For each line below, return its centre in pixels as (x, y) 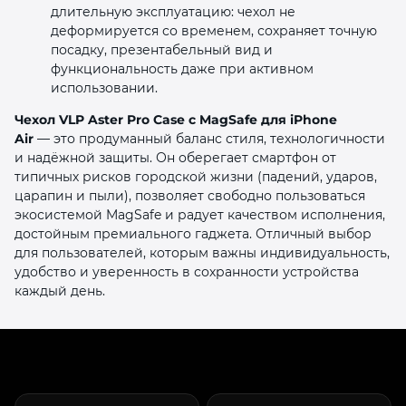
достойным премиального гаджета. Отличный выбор (193, 233)
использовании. (104, 87)
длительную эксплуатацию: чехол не (173, 11)
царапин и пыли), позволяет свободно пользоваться (190, 195)
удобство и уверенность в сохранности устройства (187, 271)
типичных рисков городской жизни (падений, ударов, (196, 176)
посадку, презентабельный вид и (162, 49)
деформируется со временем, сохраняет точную (214, 30)
